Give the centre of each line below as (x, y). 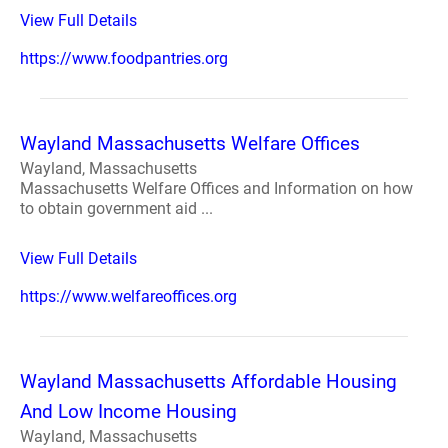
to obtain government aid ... (116, 208)
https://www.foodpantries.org (124, 58)
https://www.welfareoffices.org (128, 296)
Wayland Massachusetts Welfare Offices (190, 143)
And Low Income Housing (128, 411)
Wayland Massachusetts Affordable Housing (208, 381)
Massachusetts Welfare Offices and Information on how (216, 188)
